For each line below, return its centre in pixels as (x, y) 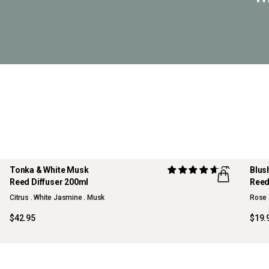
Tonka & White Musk (50, 170)
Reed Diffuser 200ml (49, 182)
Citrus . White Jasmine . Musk (57, 197)
